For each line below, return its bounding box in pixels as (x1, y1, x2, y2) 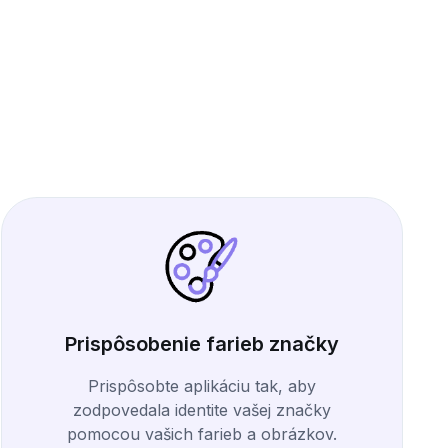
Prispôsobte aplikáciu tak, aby (87, 376, 316, 397)
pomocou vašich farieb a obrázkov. (66, 424, 337, 445)
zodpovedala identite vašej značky (72, 400, 331, 421)
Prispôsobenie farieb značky (64, 332, 339, 357)
